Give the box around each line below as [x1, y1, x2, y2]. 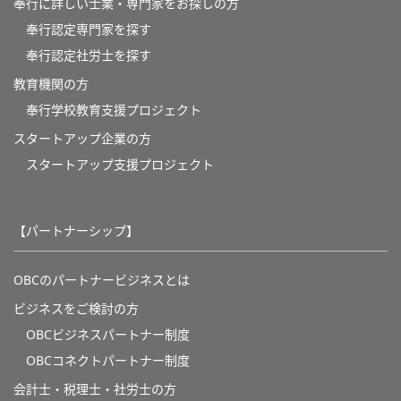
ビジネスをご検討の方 [13, 303, 139, 316]
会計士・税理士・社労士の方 [13, 383, 176, 397]
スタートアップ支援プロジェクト [26, 158, 214, 172]
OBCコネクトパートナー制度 [26, 354, 190, 368]
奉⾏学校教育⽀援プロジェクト [26, 104, 201, 117]
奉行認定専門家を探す [26, 23, 151, 37]
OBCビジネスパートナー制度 [26, 328, 190, 342]
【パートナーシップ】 [13, 225, 139, 238]
